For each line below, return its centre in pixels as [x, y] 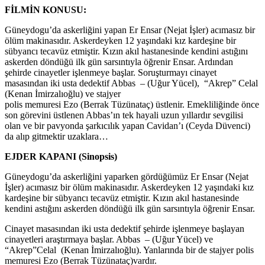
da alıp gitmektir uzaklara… [56, 136]
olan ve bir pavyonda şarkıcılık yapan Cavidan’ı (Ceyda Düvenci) [127, 125]
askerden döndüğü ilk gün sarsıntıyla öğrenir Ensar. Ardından [119, 62]
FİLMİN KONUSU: [46, 9]
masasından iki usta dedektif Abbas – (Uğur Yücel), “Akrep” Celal [132, 83]
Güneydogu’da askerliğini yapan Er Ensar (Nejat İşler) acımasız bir [130, 30]
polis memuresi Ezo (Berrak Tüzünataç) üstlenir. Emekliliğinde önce [132, 104]
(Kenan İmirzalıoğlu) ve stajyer [63, 93]
